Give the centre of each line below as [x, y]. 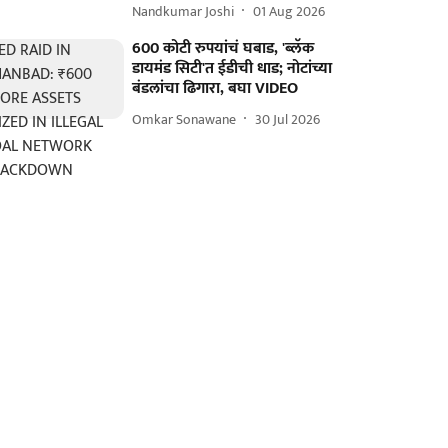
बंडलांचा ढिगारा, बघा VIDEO [215, 88]
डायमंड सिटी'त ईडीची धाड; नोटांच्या [232, 68]
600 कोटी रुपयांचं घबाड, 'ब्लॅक [223, 48]
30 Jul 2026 [288, 119]
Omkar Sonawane [184, 119]
